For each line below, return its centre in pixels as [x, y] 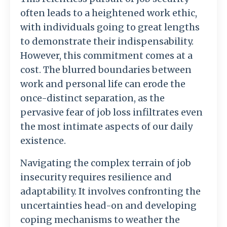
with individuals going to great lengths [110, 27]
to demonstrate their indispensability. [107, 42]
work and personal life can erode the [103, 84]
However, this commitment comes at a [106, 56]
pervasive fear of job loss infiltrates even [111, 112]
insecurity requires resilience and [96, 177]
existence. [43, 141]
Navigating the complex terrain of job [106, 163]
